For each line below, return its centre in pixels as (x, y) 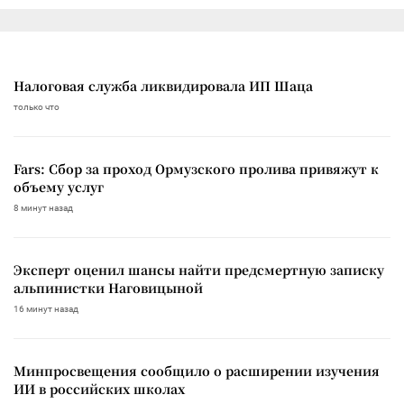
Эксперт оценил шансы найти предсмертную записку (199, 269)
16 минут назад (46, 308)
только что (37, 106)
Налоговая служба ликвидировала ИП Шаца (163, 85)
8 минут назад (43, 207)
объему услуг (59, 186)
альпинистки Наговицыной (108, 287)
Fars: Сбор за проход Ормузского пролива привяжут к (196, 168)
